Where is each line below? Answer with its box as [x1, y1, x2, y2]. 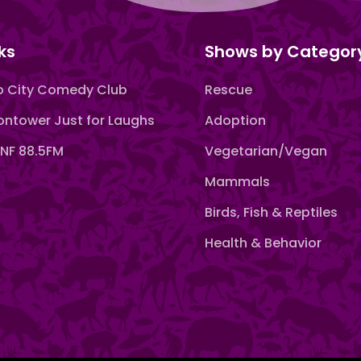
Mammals [204, 172, 270, 191]
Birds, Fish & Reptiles [204, 202, 338, 222]
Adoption [204, 110, 266, 130]
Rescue [204, 80, 252, 99]
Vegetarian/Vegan [204, 141, 327, 160]
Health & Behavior [204, 233, 322, 252]
